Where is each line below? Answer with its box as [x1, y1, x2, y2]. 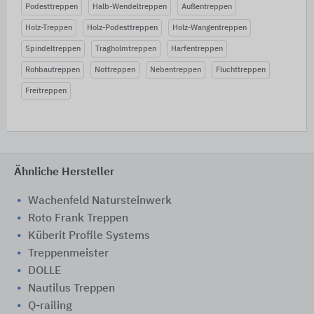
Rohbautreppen [25, 66, 80, 74]
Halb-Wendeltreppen [93, 3, 167, 11]
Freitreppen [25, 87, 67, 95]
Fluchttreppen [216, 66, 266, 74]
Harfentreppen [171, 45, 223, 53]
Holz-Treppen [25, 24, 72, 32]
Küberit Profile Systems [28, 231, 150, 242]
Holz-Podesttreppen [87, 24, 158, 32]
